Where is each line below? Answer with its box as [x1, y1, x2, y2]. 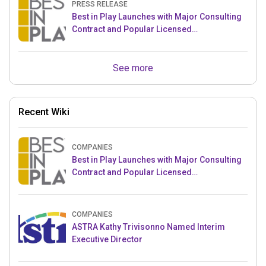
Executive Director [72, 235, 142, 245]
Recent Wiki [18, 106, 69, 118]
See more [113, 62, 153, 74]
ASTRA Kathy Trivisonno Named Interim [72, 222, 225, 232]
